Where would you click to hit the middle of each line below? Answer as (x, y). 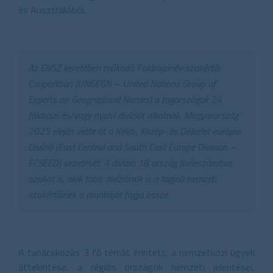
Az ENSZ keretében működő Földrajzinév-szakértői (124, 67)
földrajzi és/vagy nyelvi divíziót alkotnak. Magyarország (133, 115)
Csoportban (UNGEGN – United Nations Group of (122, 83)
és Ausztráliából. (52, 9)
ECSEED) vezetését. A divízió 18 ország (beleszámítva (130, 162)
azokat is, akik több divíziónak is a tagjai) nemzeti (122, 178)
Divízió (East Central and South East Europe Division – (132, 147)
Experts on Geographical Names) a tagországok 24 (125, 99)
